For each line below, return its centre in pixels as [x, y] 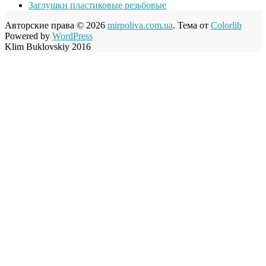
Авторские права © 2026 [56, 25]
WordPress [72, 36]
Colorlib [226, 25]
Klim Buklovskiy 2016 [48, 46]
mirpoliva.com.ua [140, 25]
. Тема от [192, 25]
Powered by [28, 36]
